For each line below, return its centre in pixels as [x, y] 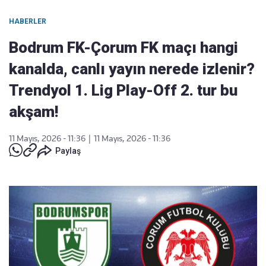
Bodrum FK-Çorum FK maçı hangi [123, 47]
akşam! [34, 112]
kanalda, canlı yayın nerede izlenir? [132, 69]
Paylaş [68, 151]
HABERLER [28, 21]
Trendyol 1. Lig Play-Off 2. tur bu [123, 90]
